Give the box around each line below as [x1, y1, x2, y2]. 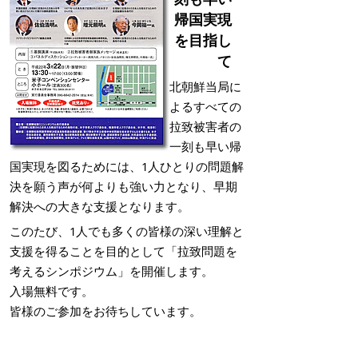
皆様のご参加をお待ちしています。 [10, 303, 201, 319]
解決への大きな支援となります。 [10, 198, 189, 214]
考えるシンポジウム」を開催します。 [10, 263, 213, 279]
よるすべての [169, 98, 241, 114]
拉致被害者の [169, 118, 241, 134]
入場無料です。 [10, 283, 93, 299]
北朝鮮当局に [169, 78, 241, 94]
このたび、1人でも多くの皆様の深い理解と [10, 223, 244, 239]
